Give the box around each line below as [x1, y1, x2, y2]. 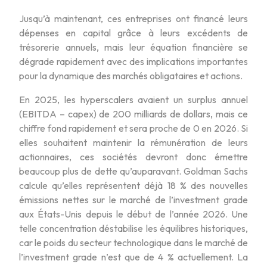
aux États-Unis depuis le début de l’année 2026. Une [19, 207, 248, 220]
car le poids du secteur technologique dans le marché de [19, 236, 248, 249]
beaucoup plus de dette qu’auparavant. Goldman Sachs [19, 164, 248, 177]
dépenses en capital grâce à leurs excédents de [19, 26, 248, 39]
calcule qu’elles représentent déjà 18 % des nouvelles [19, 179, 248, 191]
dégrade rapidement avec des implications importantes [19, 55, 248, 67]
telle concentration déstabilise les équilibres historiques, [19, 222, 248, 234]
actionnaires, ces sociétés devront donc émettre [19, 150, 248, 163]
